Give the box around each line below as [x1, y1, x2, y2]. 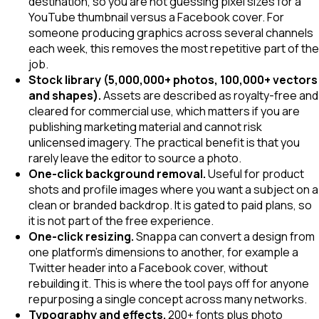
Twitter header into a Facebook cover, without [28, 260, 268, 276]
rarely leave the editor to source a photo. [28, 150, 241, 167]
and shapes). [28, 88, 101, 104]
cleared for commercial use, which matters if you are [28, 103, 300, 120]
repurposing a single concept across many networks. [28, 291, 307, 308]
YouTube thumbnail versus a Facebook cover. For [28, 9, 284, 26]
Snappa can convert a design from [134, 229, 315, 245]
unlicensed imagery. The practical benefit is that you [28, 135, 300, 151]
